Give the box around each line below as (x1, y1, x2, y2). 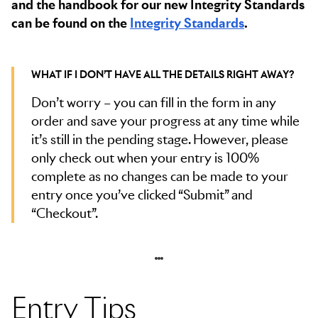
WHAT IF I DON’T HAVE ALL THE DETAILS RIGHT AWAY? (31, 68, 295, 81)
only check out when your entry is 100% (31, 150, 259, 166)
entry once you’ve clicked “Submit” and (31, 187, 253, 203)
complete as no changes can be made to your (31, 168, 288, 185)
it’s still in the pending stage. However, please (31, 131, 288, 148)
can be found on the (11, 15, 130, 31)
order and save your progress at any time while (31, 113, 300, 129)
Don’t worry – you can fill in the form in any (31, 94, 276, 111)
